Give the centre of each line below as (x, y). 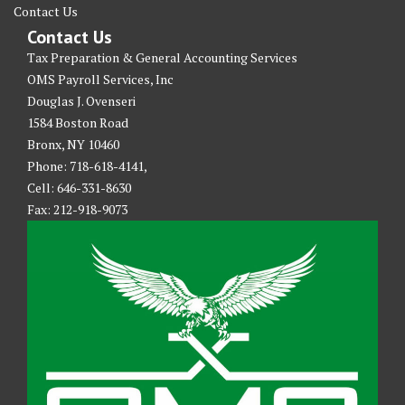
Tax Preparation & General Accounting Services (162, 57)
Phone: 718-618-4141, (87, 165)
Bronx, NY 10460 (73, 144)
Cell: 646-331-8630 (79, 187)
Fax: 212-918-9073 (77, 209)
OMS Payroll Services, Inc (100, 79)
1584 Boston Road (78, 122)
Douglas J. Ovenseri (81, 100)
